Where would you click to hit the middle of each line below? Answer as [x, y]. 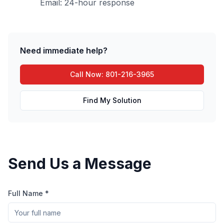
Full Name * [28, 193]
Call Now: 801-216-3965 [112, 74]
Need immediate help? [64, 50]
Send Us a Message [80, 163]
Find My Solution [112, 100]
